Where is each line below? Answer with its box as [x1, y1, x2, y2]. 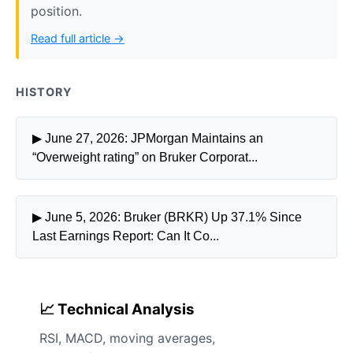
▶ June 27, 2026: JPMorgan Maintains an [32, 132, 263, 145]
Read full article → [31, 32, 124, 45]
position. [31, 3, 82, 19]
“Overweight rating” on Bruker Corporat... [32, 150, 258, 164]
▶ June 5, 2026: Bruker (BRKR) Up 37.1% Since [32, 210, 302, 224]
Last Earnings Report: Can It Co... [32, 229, 219, 243]
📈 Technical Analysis [39, 300, 195, 318]
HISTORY [16, 85, 72, 98]
